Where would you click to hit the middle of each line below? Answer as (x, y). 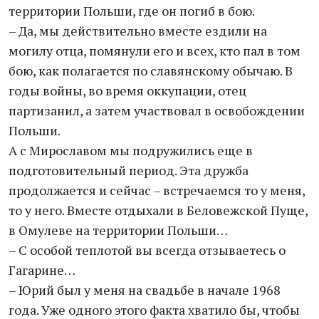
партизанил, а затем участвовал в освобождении (157, 110)
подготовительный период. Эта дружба (129, 170)
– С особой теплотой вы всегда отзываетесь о (147, 250)
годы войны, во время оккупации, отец (127, 90)
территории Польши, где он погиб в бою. (132, 11)
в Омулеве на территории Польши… (118, 230)
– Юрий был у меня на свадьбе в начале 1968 (145, 290)
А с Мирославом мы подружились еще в (131, 150)
